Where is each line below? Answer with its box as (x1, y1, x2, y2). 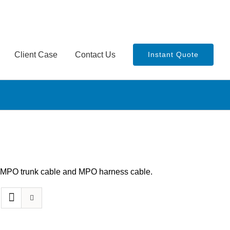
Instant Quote (148, 50, 199, 59)
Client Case (14, 50, 57, 59)
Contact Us (75, 50, 116, 59)
